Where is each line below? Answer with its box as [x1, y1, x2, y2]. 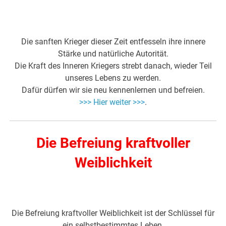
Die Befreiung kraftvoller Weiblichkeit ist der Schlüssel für [12, 208, 214, 218]
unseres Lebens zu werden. [65, 73, 161, 83]
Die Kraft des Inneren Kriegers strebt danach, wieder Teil [14, 61, 212, 71]
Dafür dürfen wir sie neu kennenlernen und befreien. [21, 85, 205, 95]
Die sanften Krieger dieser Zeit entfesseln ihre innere [21, 37, 205, 47]
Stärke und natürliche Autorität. [58, 49, 168, 59]
